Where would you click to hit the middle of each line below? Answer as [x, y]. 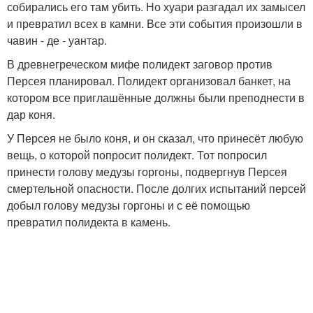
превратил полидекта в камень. [89, 222]
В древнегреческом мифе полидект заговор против [140, 64]
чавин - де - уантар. [57, 41]
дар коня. [31, 115]
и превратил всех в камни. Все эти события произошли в [155, 24]
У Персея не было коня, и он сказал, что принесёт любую [155, 138]
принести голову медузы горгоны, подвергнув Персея [147, 172]
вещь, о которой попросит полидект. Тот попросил [137, 155]
